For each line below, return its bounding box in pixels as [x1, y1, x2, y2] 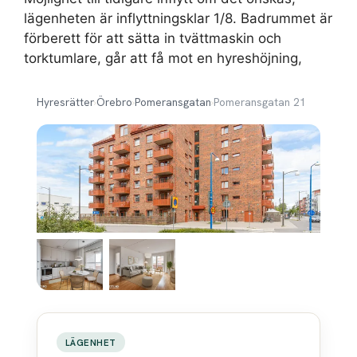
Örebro [96, 94, 132, 109]
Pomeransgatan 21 [214, 94, 306, 109]
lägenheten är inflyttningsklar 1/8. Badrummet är [24, 10, 332, 26]
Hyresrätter [37, 94, 94, 109]
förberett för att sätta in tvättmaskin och [24, 30, 281, 46]
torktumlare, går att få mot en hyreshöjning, [24, 50, 302, 66]
